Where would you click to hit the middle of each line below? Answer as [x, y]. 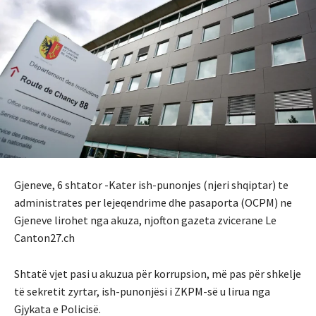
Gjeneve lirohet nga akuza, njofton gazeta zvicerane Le [145, 220]
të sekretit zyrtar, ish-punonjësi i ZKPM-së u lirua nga [142, 291]
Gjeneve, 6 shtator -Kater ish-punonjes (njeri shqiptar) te [151, 184]
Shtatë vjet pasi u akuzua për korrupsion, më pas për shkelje [158, 273]
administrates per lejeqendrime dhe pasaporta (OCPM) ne [153, 202]
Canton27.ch [44, 237]
